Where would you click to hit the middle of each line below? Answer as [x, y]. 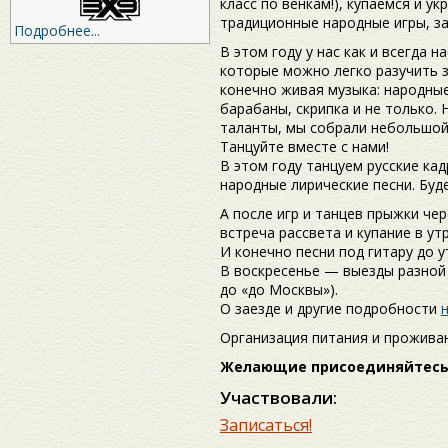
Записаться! [266, 425]
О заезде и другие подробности [330, 309]
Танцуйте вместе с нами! [304, 147]
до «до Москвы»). [279, 290]
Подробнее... [57, 31]
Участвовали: [278, 398]
